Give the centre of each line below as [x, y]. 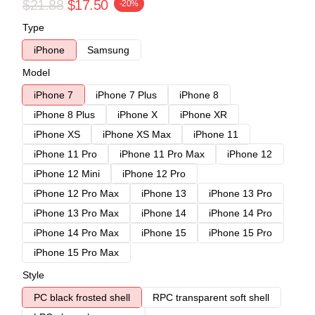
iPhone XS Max [137, 134]
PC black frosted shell [82, 297]
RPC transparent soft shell [211, 297]
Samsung [108, 50]
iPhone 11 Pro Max [162, 154]
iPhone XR [204, 115]
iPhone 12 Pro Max [76, 193]
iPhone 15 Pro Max [76, 252]
